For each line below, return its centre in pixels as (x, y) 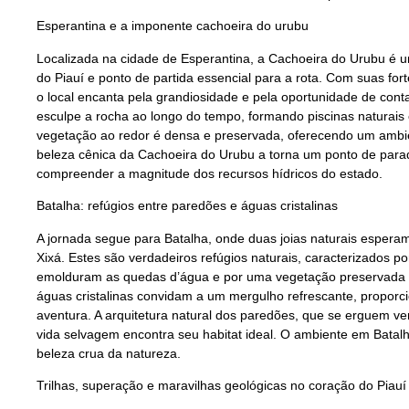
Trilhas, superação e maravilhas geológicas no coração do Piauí (221, 386)
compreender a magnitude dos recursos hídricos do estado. (210, 173)
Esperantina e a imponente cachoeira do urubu (173, 26)
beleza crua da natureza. (109, 353)
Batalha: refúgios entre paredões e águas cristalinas (187, 206)
